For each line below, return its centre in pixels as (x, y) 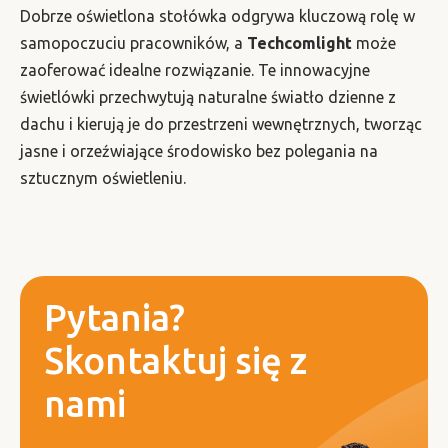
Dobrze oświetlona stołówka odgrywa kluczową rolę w (217, 15)
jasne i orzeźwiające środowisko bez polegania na (199, 150)
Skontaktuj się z (175, 360)
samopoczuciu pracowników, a (133, 42)
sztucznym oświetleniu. (103, 177)
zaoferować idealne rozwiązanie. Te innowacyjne (195, 69)
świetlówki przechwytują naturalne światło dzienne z (208, 96)
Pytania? (114, 317)
